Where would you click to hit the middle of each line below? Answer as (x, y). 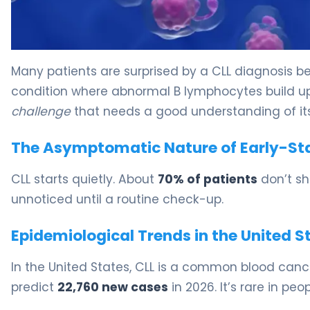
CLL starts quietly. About (84, 180)
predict (34, 288)
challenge (41, 111)
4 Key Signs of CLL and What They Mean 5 (122, 57)
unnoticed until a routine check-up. (117, 200)
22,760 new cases (113, 288)
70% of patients (208, 180)
